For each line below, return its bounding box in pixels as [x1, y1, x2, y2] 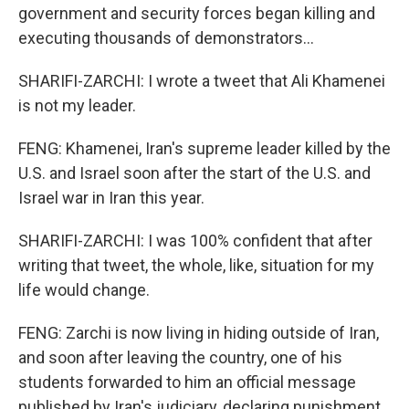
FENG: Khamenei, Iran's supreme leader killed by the [18, 139, 391, 158]
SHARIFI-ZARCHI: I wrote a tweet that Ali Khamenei [18, 71, 385, 90]
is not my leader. [18, 96, 136, 115]
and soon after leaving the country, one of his [18, 348, 342, 367]
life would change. [18, 280, 150, 299]
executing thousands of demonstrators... [18, 28, 314, 47]
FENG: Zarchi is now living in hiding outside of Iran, [18, 323, 379, 342]
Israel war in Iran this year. [18, 188, 204, 207]
